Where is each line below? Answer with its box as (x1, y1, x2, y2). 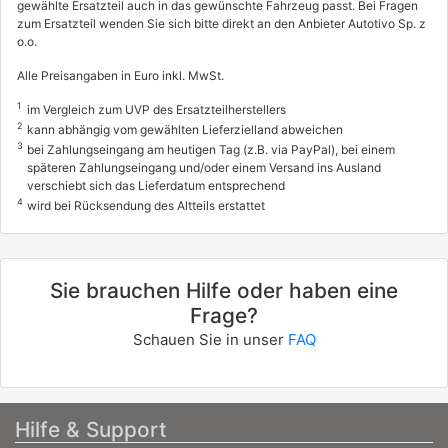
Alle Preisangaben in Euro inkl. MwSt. (17, 68, 224, 84)
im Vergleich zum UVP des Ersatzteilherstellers (27, 102, 286, 118)
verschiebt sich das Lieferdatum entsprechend (27, 178, 285, 194)
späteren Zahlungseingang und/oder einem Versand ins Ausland (27, 160, 381, 176)
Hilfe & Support (15, 417, 167, 443)
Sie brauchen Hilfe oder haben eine (50, 278, 398, 304)
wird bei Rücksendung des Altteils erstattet (27, 198, 265, 214)
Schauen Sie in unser (132, 330, 288, 350)
